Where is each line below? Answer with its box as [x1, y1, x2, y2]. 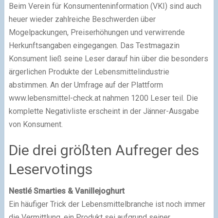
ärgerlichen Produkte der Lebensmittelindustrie [8, 67, 169, 77]
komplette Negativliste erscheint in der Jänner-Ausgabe [8, 107, 199, 116]
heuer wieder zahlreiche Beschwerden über [8, 15, 156, 24]
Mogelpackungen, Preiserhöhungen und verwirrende [8, 28, 185, 37]
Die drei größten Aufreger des [8, 142, 199, 159]
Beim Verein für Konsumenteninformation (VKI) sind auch [8, 1, 201, 11]
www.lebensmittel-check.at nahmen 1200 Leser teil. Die [8, 93, 198, 103]
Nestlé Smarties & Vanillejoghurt [8, 186, 125, 196]
